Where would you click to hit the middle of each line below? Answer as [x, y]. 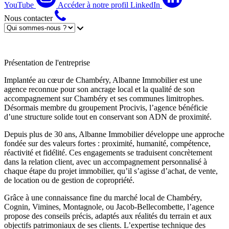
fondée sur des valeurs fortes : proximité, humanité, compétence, [107, 143]
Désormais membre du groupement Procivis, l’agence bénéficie [106, 107]
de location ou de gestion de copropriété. [69, 180]
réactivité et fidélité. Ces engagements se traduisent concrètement [108, 152]
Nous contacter [28, 18]
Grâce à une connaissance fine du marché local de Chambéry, [103, 197]
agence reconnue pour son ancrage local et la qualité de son [99, 89]
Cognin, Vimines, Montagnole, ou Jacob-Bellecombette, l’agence [109, 207]
